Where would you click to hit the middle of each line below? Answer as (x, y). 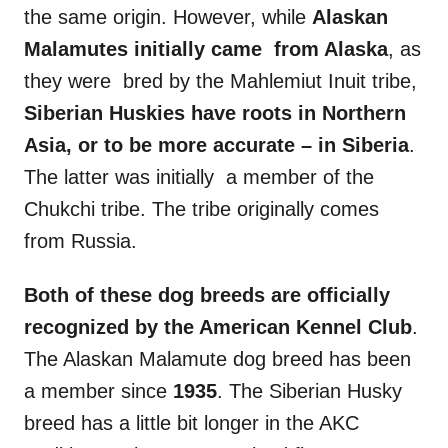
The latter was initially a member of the (199, 177)
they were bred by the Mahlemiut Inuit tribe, (220, 81)
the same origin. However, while (168, 17)
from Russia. (80, 241)
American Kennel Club (305, 327)
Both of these (91, 295)
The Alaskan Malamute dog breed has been (217, 359)
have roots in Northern (295, 113)
